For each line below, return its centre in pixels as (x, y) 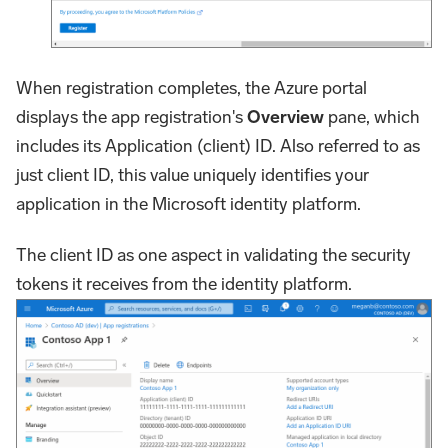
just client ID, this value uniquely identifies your (192, 175)
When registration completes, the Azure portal (191, 88)
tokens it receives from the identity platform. (184, 284)
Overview (285, 117)
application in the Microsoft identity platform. (188, 204)
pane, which (372, 117)
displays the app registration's (131, 117)
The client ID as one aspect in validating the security (213, 255)
